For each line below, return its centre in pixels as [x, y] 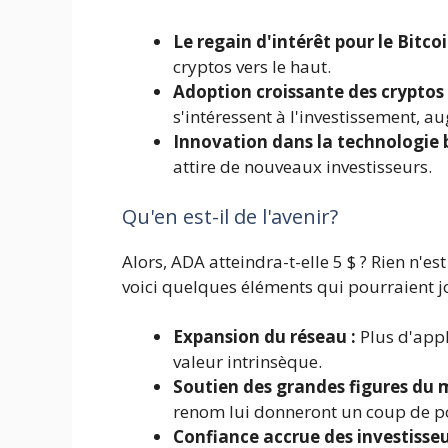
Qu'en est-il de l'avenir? [230, 216]
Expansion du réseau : [264, 337]
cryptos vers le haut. [252, 67]
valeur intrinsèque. [247, 362]
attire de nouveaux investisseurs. [302, 167]
